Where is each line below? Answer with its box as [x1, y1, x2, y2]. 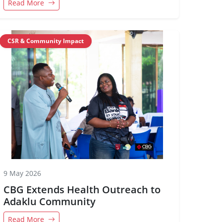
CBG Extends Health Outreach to [3, 183, 161, 196]
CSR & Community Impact [7, 37, 84, 45]
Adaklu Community [3, 195, 96, 208]
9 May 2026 [3, 168, 41, 178]
